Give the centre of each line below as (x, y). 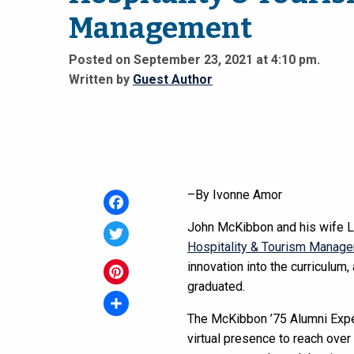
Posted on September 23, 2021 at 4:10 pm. (194, 60)
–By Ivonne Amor (235, 195)
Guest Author (173, 80)
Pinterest (129, 297)
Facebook (131, 228)
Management (160, 29)
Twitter (123, 259)
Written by (101, 80)
